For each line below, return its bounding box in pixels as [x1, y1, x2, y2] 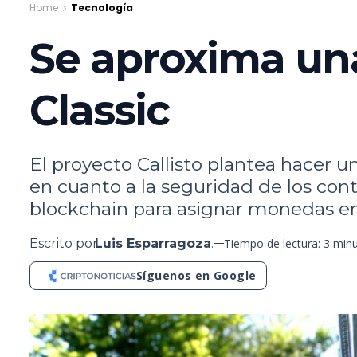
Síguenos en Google [136, 267, 257, 283]
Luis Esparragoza [95, 235, 211, 251]
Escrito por [29, 235, 98, 251]
